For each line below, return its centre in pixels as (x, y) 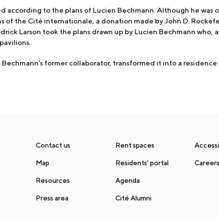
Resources (53, 180)
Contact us (53, 145)
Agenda (127, 180)
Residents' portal (142, 163)
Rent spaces (135, 145)
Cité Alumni (133, 198)
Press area (52, 198)
